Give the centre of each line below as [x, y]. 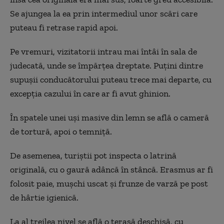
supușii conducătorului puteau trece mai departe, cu [111, 79]
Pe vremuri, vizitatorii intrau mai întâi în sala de [103, 51]
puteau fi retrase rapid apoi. [64, 27]
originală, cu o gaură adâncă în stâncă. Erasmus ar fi [111, 169]
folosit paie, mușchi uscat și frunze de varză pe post [109, 183]
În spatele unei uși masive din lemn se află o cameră [109, 117]
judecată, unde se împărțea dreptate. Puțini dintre [106, 65]
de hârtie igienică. [44, 197]
